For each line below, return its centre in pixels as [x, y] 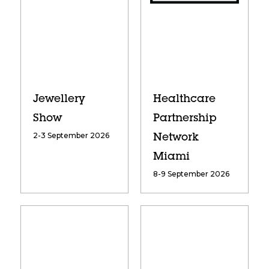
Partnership [185, 119]
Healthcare [184, 100]
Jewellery [59, 100]
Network [176, 138]
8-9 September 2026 [191, 174]
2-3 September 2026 [71, 136]
